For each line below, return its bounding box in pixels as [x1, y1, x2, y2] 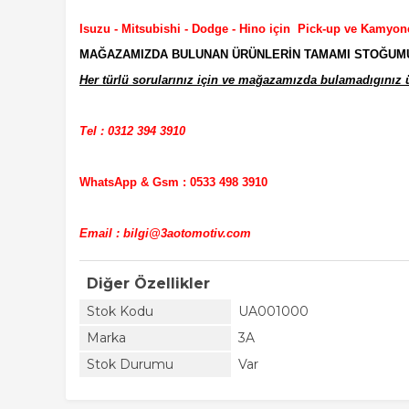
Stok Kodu [87, 303, 153, 320]
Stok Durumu [87, 356, 173, 372]
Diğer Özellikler [87, 275, 210, 292]
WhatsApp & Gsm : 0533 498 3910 [79, 175, 267, 189]
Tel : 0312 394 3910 [79, 124, 185, 138]
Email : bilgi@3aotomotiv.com [79, 226, 251, 240]
